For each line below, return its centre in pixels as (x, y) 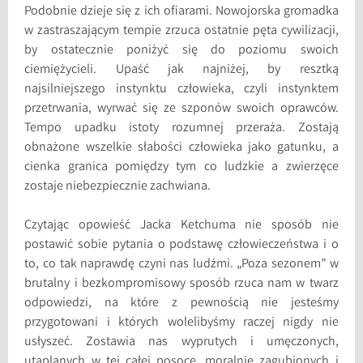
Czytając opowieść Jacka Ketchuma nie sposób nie (181, 225)
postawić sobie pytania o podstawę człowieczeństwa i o (181, 245)
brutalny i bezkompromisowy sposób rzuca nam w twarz (181, 284)
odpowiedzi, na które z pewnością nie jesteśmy (181, 303)
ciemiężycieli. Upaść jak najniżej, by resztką (181, 70)
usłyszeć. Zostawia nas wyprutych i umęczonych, (181, 342)
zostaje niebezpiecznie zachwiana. (118, 186)
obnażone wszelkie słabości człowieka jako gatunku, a (181, 147)
